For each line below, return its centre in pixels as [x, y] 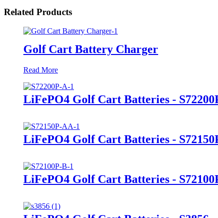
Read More [41, 70]
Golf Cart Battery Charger [91, 49]
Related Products [38, 12]
